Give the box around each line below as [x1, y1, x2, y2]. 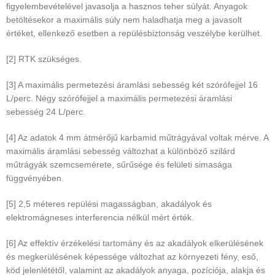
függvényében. [6, 173, 64, 184]
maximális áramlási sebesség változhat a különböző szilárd [6, 146, 235, 157]
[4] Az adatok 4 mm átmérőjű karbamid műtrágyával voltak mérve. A [6, 133, 268, 143]
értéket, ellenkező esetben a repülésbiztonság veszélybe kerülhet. [6, 28, 262, 39]
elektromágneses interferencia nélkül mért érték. [6, 212, 194, 223]
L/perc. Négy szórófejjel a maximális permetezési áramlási [6, 93, 232, 104]
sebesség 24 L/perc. [6, 107, 85, 117]
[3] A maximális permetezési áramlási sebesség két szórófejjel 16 [6, 80, 258, 90]
